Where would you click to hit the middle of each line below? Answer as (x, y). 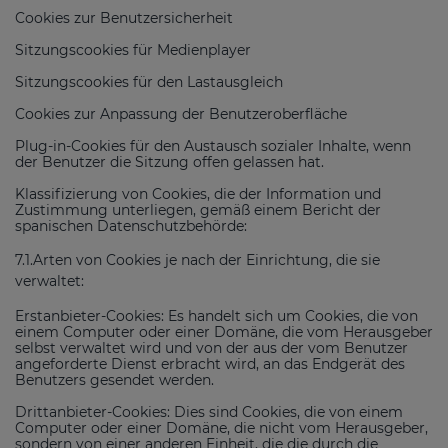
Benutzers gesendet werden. (114, 379)
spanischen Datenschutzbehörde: (131, 225)
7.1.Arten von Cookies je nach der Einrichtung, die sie (197, 259)
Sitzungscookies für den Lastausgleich (149, 81)
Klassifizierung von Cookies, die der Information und (198, 193)
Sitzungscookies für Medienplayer (133, 49)
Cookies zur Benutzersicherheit (124, 17)
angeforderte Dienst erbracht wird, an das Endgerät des (210, 363)
